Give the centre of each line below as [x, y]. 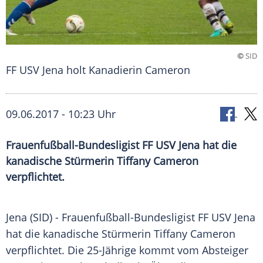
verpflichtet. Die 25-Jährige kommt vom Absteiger [127, 250]
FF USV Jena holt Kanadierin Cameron [98, 70]
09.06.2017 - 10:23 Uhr [61, 114]
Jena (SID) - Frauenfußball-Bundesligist [102, 218]
